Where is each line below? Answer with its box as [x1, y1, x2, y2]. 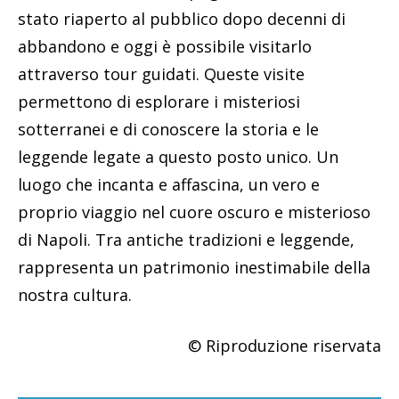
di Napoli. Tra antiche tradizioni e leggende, [18, 228, 354, 250]
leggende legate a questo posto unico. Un [18, 145, 338, 167]
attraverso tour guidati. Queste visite [18, 62, 305, 85]
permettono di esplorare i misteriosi [18, 90, 300, 112]
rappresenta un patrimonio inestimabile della [18, 256, 370, 278]
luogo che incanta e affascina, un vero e [18, 173, 320, 195]
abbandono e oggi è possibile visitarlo [18, 35, 312, 57]
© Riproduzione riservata [188, 334, 381, 356]
